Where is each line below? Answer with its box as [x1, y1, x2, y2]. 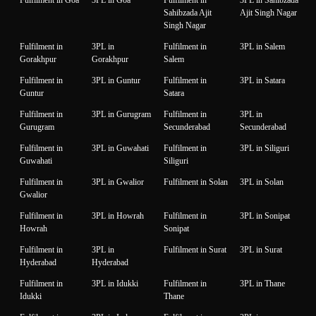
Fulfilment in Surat [164, 244, 226, 255]
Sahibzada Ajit [164, 7, 212, 18]
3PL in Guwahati [92, 142, 149, 153]
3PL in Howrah [92, 210, 144, 221]
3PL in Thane [240, 278, 285, 288]
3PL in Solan [240, 176, 284, 187]
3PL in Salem [240, 41, 285, 51]
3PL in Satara [240, 75, 285, 85]
